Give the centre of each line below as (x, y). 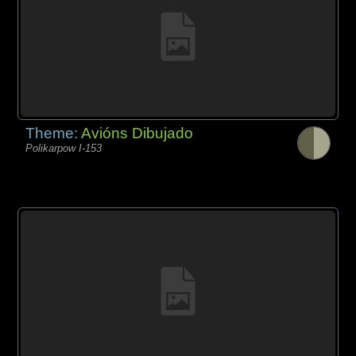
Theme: (54, 133)
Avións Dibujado (137, 133)
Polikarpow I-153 (64, 149)
